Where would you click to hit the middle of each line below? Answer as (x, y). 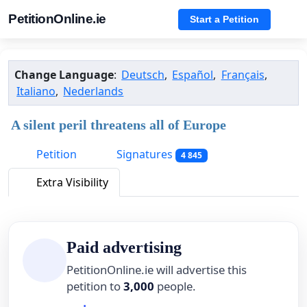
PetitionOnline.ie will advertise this (157, 270)
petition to (95, 286)
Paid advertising (124, 248)
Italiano (36, 91)
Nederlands (94, 91)
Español (193, 75)
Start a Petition (224, 19)
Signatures (145, 154)
